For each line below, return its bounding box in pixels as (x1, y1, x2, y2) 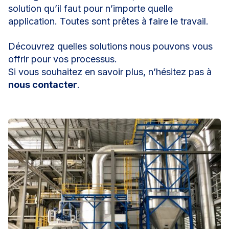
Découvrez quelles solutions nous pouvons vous (8, 41, 213, 52)
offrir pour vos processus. (8, 54, 117, 65)
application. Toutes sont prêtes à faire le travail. (8, 16, 209, 27)
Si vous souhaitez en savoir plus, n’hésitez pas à (8, 66, 212, 78)
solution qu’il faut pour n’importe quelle (8, 3, 173, 14)
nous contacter (8, 79, 77, 90)
